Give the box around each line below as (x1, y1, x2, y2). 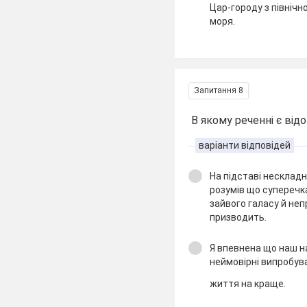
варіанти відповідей (199, 140, 291, 151)
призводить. (210, 212, 267, 223)
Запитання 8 (194, 86, 244, 95)
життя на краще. (210, 278, 286, 289)
